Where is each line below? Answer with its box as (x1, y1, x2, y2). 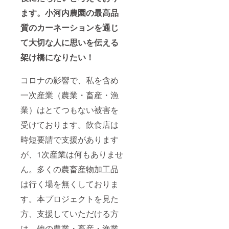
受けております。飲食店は (20, 118, 119, 130)
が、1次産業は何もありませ (20, 148, 123, 160)
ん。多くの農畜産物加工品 (20, 163, 119, 175)
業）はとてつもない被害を (20, 103, 119, 116)
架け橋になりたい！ (20, 51, 94, 63)
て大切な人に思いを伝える (20, 36, 119, 48)
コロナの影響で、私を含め (20, 74, 119, 86)
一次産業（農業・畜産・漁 (20, 88, 119, 101)
